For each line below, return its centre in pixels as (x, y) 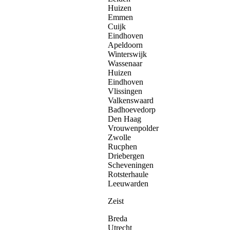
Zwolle (119, 137)
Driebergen (126, 156)
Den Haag (124, 119)
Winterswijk (127, 54)
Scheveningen (131, 165)
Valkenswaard (131, 100)
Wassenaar (125, 63)
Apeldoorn (125, 45)
